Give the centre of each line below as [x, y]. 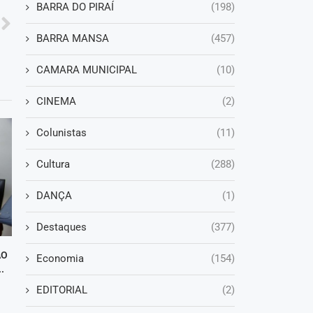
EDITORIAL [61, 290]
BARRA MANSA [72, 39]
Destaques [61, 227]
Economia [60, 259]
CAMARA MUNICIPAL [86, 70]
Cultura [53, 165]
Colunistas [61, 133]
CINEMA [56, 102]
